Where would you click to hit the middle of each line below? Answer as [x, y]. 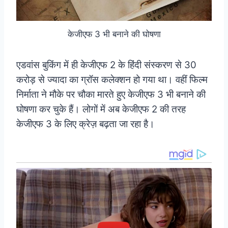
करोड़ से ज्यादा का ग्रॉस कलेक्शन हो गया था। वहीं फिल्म [112, 80]
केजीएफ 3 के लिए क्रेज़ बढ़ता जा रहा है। [85, 124]
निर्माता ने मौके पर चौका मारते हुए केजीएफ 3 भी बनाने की [111, 95]
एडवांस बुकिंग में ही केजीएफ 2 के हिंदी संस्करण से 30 [106, 65]
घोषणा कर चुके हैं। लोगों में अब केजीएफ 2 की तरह [101, 109]
